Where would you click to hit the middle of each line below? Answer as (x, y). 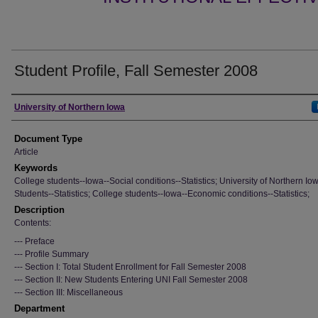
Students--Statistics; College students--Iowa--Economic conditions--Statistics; (162, 194)
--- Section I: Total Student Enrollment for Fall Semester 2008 (130, 267)
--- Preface (34, 241)
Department (39, 308)
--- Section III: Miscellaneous (68, 292)
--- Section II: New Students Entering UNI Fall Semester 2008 (131, 280)
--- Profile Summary (51, 254)
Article (26, 152)
